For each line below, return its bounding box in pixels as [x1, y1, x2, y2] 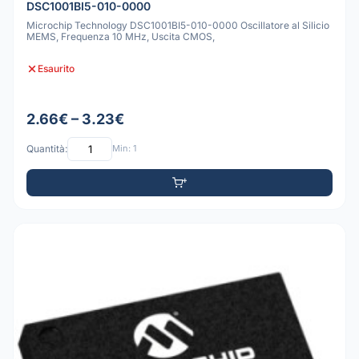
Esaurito [38, 63, 75, 75]
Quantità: [26, 143, 67, 155]
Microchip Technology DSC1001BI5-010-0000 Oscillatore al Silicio [26, 19, 329, 32]
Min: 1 [112, 143, 136, 155]
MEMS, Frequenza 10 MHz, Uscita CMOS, [26, 30, 215, 43]
